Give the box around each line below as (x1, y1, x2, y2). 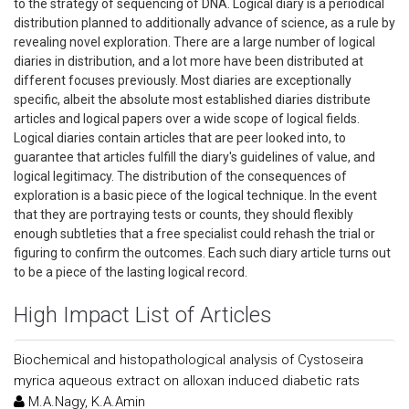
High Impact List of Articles (14, 302, 272, 328)
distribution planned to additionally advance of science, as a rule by (14, 16, 395, 30)
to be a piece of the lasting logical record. (14, 265, 247, 279)
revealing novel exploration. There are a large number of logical (14, 35, 375, 49)
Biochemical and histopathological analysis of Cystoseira (14, 351, 363, 368)
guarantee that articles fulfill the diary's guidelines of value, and (14, 150, 375, 164)
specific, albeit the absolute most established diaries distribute (14, 92, 371, 107)
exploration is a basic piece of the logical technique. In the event (14, 188, 377, 203)
